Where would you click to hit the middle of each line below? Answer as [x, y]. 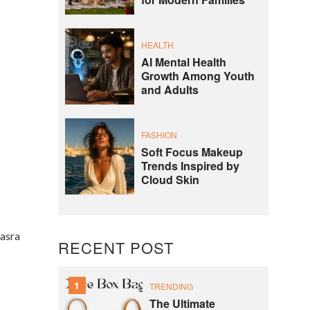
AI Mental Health [183, 62]
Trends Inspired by [190, 166]
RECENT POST [116, 247]
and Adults [170, 90]
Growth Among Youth [198, 76]
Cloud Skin [170, 180]
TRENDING [171, 286]
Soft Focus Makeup [192, 152]
